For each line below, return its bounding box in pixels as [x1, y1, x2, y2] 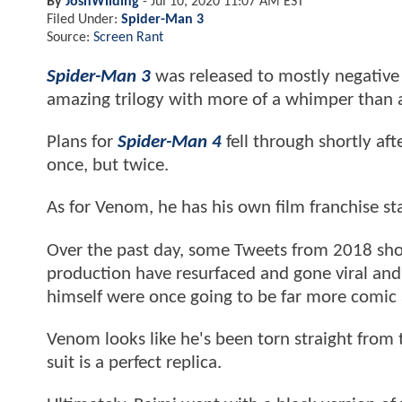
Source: [47, 30, 93, 45]
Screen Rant [93, 30, 163, 45]
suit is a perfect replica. [47, 354, 222, 373]
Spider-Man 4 [118, 133, 222, 153]
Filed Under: [47, 12, 121, 27]
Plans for [47, 133, 118, 153]
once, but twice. [47, 156, 169, 176]
